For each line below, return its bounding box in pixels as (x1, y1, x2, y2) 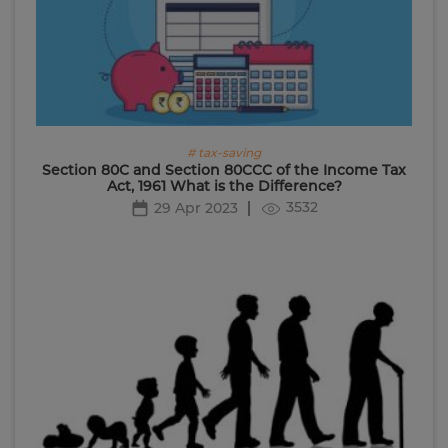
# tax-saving (187, 145, 261, 161)
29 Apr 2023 (154, 199, 238, 218)
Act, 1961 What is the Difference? (106, 177, 342, 196)
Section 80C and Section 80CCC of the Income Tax (42, 161, 406, 180)
